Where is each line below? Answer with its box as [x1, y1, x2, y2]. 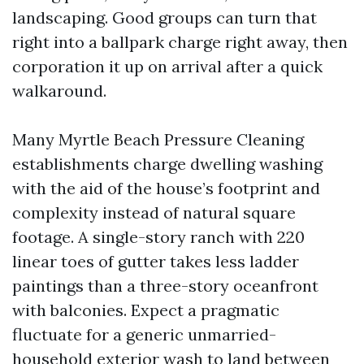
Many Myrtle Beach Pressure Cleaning [12, 129, 304, 149]
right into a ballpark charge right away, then [12, 32, 348, 52]
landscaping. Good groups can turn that [12, 7, 317, 28]
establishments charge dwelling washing [12, 154, 323, 174]
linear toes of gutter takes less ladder [12, 251, 299, 271]
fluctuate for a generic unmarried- [12, 324, 276, 344]
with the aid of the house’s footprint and [12, 178, 320, 198]
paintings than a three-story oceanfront [12, 275, 318, 296]
